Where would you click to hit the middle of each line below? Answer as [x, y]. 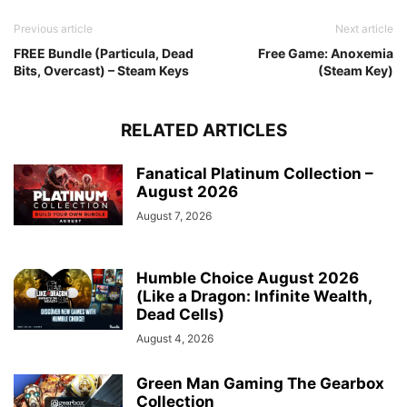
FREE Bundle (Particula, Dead [104, 54]
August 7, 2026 [174, 216]
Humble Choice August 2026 [248, 278]
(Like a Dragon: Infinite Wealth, [254, 297]
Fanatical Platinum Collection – [255, 174]
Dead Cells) [180, 315]
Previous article [53, 29]
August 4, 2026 [175, 339]
